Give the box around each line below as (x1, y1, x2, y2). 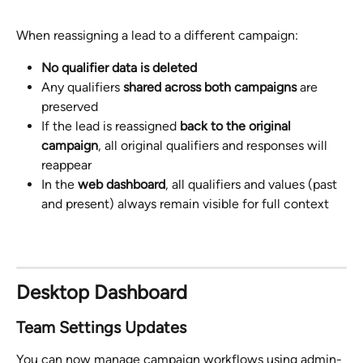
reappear (41, 157, 92, 173)
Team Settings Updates (16, 318, 186, 338)
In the (41, 177, 78, 193)
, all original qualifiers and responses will (98, 138, 331, 154)
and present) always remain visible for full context (41, 196, 329, 212)
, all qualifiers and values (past (165, 177, 340, 193)
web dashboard (78, 177, 165, 193)
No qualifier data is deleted (41, 59, 197, 75)
